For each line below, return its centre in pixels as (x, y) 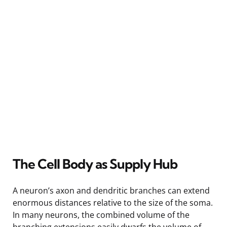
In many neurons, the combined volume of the (101, 215)
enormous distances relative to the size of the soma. (113, 202)
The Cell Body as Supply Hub (95, 164)
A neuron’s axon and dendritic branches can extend (111, 190)
